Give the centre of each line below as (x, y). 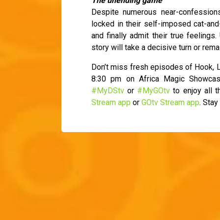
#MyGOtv (154, 91)
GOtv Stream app (170, 103)
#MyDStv (108, 91)
